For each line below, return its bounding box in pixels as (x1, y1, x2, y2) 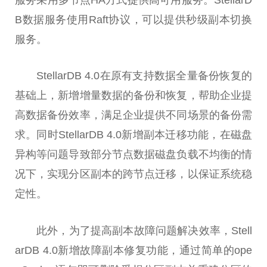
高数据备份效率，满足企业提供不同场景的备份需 (15, 109, 252, 122)
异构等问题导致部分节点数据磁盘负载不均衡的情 (15, 148, 252, 161)
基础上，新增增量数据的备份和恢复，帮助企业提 (15, 89, 252, 102)
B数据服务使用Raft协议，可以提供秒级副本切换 (15, 13, 252, 26)
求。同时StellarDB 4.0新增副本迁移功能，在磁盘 (15, 129, 252, 141)
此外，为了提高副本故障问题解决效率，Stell (36, 225, 252, 237)
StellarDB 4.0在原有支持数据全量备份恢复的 (36, 70, 252, 82)
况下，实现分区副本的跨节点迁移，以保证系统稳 (15, 168, 252, 181)
